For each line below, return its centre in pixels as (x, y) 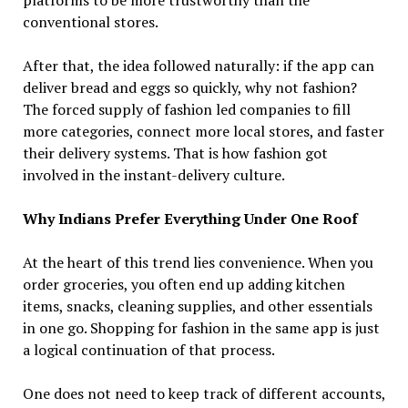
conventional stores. (90, 21)
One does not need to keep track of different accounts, (204, 393)
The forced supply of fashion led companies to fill (186, 109)
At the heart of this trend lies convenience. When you (198, 262)
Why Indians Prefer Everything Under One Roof (190, 218)
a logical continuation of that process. (148, 349)
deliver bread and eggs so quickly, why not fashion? (189, 87)
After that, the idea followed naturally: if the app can (198, 65)
